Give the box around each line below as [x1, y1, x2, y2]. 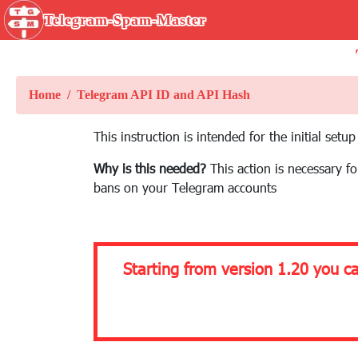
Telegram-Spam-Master [44, 12, 206, 28]
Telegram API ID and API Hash [77, 88, 250, 101]
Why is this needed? [93, 160, 210, 177]
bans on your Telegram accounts [93, 179, 276, 196]
